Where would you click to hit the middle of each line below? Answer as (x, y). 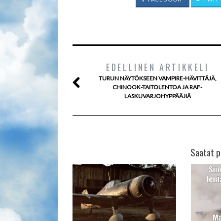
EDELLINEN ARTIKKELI (158, 67)
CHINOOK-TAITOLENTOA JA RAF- (158, 87)
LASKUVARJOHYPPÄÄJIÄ (157, 96)
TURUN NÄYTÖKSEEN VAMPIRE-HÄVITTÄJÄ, (157, 78)
